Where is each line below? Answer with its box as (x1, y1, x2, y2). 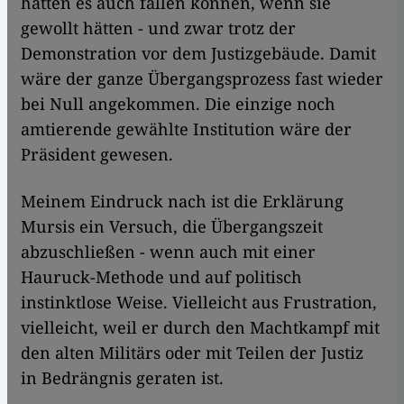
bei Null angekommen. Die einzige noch (21, 93, 335, 115)
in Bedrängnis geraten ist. (21, 367, 224, 389)
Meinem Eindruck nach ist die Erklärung (21, 190, 344, 212)
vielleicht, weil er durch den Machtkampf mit (21, 317, 380, 338)
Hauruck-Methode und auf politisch (21, 266, 302, 288)
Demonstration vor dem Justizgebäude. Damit (21, 42, 376, 64)
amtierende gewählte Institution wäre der (21, 118, 352, 140)
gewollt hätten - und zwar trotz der (21, 17, 296, 39)
